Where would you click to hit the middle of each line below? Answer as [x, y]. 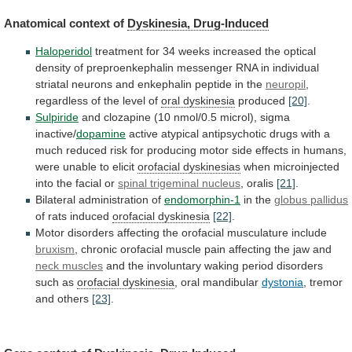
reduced [86, 150]
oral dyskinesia [198, 101]
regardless [62, 101]
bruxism [55, 249]
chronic [99, 249]
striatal [52, 84]
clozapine [127, 117]
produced [262, 101]
